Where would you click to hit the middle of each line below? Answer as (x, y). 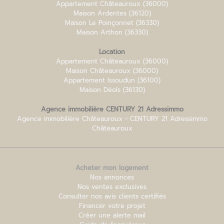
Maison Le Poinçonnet (100, 23)
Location (112, 52)
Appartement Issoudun (100, 80)
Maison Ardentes (101, 13)
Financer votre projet (112, 206)
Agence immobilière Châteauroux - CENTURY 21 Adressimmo (112, 119)
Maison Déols (101, 90)
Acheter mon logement (112, 168)
